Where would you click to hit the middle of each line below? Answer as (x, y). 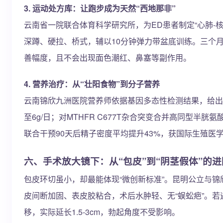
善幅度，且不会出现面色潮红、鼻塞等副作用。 (108, 57)
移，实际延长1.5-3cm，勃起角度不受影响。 (102, 212)
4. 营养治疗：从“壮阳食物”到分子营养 (92, 84)
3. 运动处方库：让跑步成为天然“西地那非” (100, 8)
